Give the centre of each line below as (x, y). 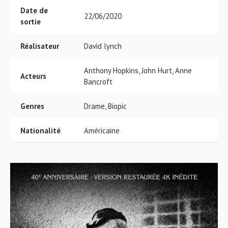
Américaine (102, 131)
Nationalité (40, 131)
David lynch (103, 46)
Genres (32, 106)
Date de (34, 10)
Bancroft (98, 82)
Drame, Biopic (105, 106)
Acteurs (33, 76)
